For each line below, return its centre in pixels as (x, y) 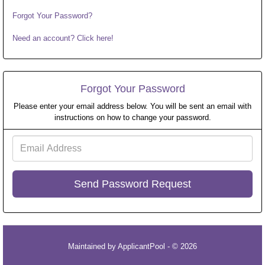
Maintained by (93, 246)
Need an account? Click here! (63, 38)
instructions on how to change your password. (132, 117)
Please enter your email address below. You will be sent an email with (132, 106)
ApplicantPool (141, 246)
